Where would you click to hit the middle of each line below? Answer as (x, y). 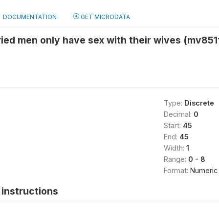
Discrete (199, 103)
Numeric (204, 170)
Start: (173, 125)
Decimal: (178, 114)
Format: (177, 170)
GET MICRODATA (105, 17)
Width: (175, 148)
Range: (176, 159)
